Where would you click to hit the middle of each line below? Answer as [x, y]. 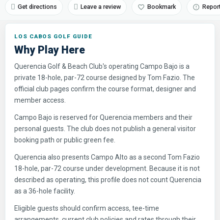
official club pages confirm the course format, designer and [105, 89]
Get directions [37, 7]
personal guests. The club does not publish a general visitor [105, 129]
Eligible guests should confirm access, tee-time [87, 208]
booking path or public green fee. [65, 140]
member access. [40, 100]
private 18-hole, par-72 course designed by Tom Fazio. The [105, 78]
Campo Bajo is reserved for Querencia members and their [103, 117]
